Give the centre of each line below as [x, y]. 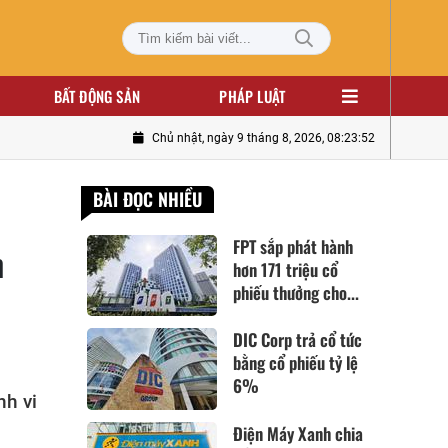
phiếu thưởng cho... [296, 292]
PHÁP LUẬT [252, 96]
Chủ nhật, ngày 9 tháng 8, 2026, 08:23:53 [263, 138]
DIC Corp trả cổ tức [298, 340]
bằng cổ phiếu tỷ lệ [296, 363]
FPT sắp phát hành [293, 246]
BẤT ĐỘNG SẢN [96, 96]
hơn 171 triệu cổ [286, 269]
